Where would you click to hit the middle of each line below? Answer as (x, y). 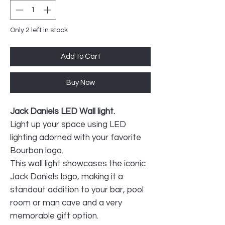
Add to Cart (80, 56)
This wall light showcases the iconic (78, 163)
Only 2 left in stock (39, 30)
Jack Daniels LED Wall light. (63, 111)
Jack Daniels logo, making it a (67, 177)
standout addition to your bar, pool (77, 190)
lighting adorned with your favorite (76, 137)
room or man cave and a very (66, 203)
